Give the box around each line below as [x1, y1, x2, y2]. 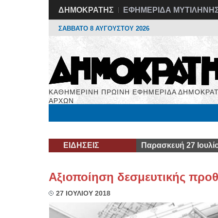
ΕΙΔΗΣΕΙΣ [63, 141, 99, 149]
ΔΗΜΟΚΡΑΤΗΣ [58, 6, 114, 14]
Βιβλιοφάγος [153, 127, 188, 133]
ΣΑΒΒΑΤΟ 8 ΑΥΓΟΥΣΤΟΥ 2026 [58, 25, 149, 32]
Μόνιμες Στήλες [55, 127, 98, 133]
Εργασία [114, 127, 137, 133]
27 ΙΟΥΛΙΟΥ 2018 [55, 190, 110, 197]
